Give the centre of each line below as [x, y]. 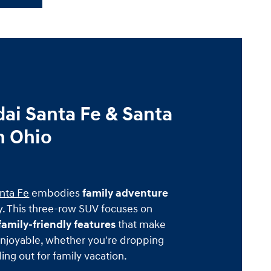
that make [141, 224]
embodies [56, 193]
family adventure [126, 193]
